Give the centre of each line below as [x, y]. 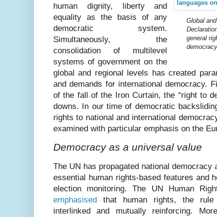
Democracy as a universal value [128, 147]
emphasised [75, 200]
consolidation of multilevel [110, 50]
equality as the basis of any [110, 17]
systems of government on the [110, 62]
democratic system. [110, 28]
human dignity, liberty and [110, 6]
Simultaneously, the [110, 39]
